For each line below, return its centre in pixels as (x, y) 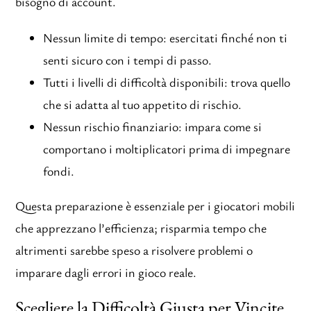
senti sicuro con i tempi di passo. (128, 60)
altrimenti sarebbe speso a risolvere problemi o (134, 250)
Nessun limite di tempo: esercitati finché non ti (166, 38)
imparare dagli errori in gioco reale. (106, 272)
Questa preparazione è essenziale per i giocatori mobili (155, 206)
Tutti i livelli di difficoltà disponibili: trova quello (167, 82)
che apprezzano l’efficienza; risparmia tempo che (141, 228)
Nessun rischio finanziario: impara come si (153, 127)
